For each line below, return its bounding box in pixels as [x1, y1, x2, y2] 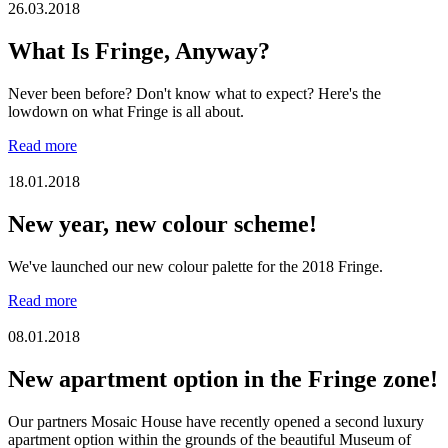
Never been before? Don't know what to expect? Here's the [8, 85, 381, 103]
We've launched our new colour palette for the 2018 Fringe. [8, 258, 383, 276]
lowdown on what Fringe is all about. [8, 103, 244, 121]
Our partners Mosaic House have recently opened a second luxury [8, 412, 424, 430]
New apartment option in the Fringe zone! [8, 365, 438, 392]
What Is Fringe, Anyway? [8, 38, 270, 65]
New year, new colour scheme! [8, 211, 317, 238]
